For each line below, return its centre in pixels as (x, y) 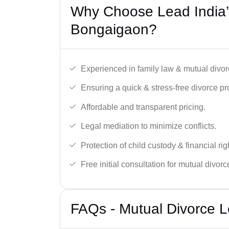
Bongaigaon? (114, 29)
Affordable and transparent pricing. (143, 107)
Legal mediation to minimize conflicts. (148, 126)
